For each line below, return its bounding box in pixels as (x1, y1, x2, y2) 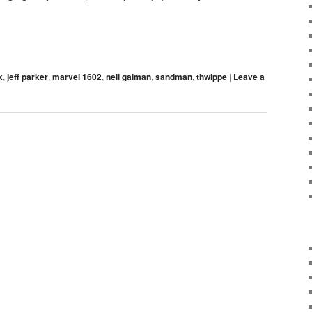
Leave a (233, 70, 265, 83)
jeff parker (7, 70, 48, 83)
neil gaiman (106, 70, 151, 83)
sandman (155, 70, 192, 83)
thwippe (196, 70, 227, 83)
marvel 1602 (52, 70, 102, 83)
